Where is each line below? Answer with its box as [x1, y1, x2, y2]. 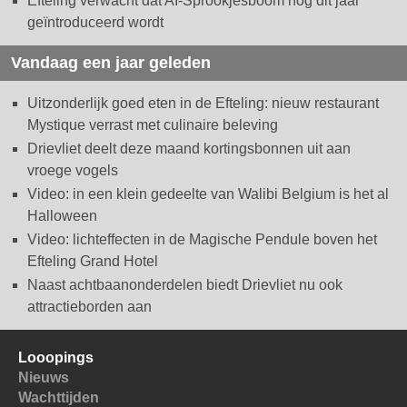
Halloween [27, 207, 97, 223]
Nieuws [18, 369, 69, 385]
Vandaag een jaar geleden [11, 53, 211, 72]
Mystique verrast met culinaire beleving [27, 116, 278, 133]
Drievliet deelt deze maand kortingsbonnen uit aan [27, 140, 351, 156]
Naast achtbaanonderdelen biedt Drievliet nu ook [27, 276, 342, 293]
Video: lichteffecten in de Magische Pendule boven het [27, 231, 377, 247]
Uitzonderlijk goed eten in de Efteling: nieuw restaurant [27, 94, 379, 111]
